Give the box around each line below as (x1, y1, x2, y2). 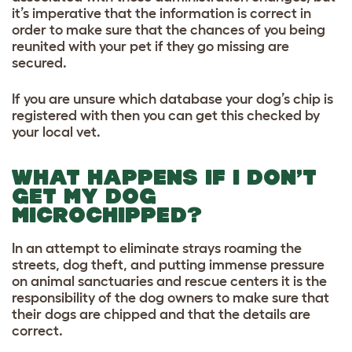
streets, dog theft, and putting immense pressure (12, 257, 324, 273)
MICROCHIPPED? (12, 203, 202, 228)
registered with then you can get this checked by (12, 108, 320, 124)
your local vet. (12, 124, 101, 141)
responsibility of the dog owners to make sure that (12, 290, 329, 306)
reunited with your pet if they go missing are (12, 38, 289, 55)
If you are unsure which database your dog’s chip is (12, 91, 333, 108)
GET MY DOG (12, 184, 156, 209)
